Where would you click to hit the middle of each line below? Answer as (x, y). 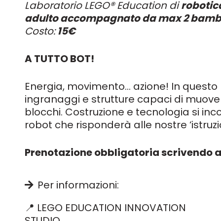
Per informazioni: (78, 185)
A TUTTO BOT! (59, 59)
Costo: (40, 31)
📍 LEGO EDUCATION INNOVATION (105, 208)
